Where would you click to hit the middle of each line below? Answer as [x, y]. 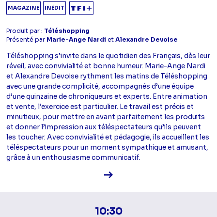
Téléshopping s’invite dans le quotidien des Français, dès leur [108, 55]
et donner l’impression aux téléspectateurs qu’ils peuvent [104, 127]
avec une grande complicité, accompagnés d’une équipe [100, 86]
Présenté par [27, 39]
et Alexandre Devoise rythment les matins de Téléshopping [107, 76]
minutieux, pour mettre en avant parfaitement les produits [106, 116]
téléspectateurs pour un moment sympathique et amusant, [108, 147]
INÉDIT [55, 8]
